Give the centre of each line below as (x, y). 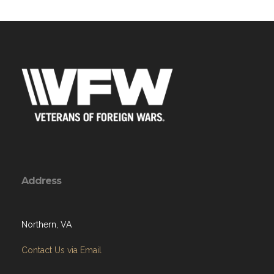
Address (41, 181)
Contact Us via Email (61, 250)
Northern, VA (46, 224)
